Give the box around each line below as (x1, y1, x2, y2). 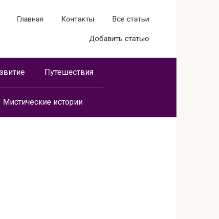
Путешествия (44, 67, 93, 77)
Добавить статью (89, 34, 149, 43)
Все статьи (112, 15, 149, 23)
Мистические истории (3, 97, 83, 107)
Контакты (61, 15, 94, 23)
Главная (17, 15, 44, 23)
